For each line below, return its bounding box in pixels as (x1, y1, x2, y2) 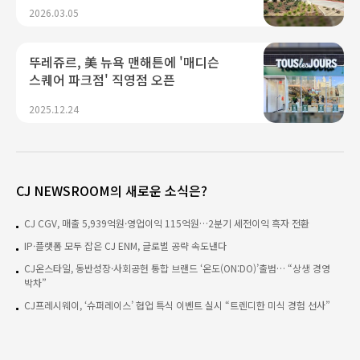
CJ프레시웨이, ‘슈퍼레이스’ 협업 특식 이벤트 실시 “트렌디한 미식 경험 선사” (24, 297, 330, 312)
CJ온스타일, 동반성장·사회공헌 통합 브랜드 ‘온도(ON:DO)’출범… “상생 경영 (24, 260, 330, 275)
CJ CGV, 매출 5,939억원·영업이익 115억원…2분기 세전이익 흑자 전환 (24, 215, 309, 230)
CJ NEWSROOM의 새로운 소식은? (16, 180, 207, 200)
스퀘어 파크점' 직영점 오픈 (29, 69, 175, 89)
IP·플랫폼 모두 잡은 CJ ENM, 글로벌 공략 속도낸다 (24, 238, 227, 252)
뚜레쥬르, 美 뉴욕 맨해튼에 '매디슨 (29, 51, 219, 72)
